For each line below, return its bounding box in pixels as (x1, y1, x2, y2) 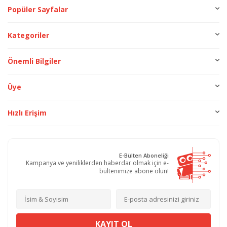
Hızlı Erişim (8, 108, 47, 118)
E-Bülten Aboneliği (119, 151, 169, 159)
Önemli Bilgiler (8, 56, 61, 66)
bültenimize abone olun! (99, 166, 169, 175)
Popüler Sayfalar (8, 5, 68, 15)
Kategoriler (8, 30, 49, 41)
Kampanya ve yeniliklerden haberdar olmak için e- (26, 158, 169, 167)
